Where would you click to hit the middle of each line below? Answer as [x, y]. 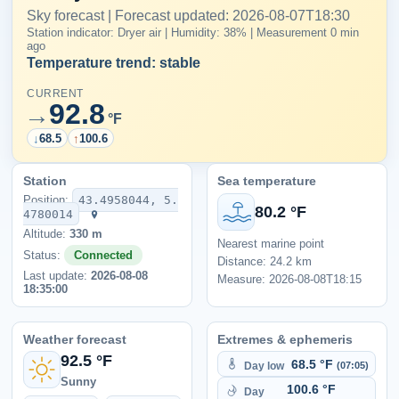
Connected [103, 255]
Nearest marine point [271, 244]
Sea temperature [267, 181]
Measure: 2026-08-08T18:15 [290, 279]
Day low [264, 365]
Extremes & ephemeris [285, 339]
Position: [47, 200]
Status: [43, 255]
